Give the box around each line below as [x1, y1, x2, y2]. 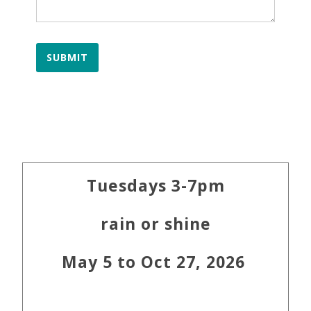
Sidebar [15, 176, 86, 201]
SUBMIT [47, 51, 89, 64]
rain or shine [100, 212, 211, 235]
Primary [15, 151, 86, 176]
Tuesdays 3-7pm [86, 174, 225, 196]
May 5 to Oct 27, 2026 [61, 251, 250, 273]
